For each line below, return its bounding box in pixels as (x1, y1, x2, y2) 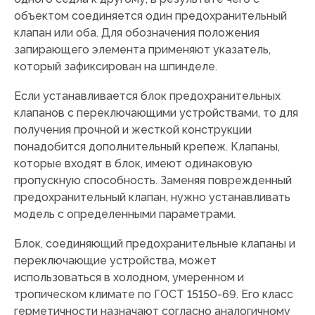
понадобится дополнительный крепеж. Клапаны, (14, 140, 280, 154)
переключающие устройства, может (14, 254, 217, 268)
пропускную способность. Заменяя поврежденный (14, 174, 292, 188)
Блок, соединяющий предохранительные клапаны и (14, 237, 295, 251)
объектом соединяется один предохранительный (14, 9, 287, 23)
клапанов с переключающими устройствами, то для (14, 106, 298, 120)
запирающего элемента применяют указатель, (14, 43, 271, 57)
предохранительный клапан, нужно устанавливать (14, 191, 290, 205)
